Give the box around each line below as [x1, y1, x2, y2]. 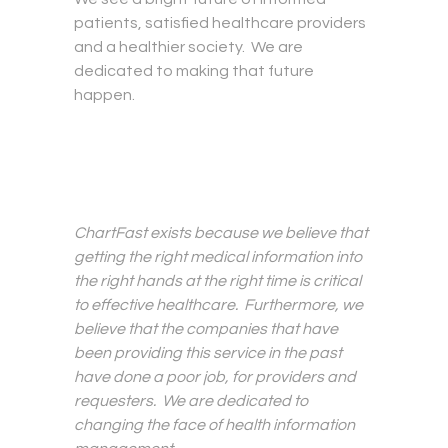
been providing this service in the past [74, 345, 342, 362]
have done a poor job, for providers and [74, 369, 356, 386]
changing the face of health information [74, 417, 355, 434]
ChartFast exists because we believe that [74, 225, 368, 242]
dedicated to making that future [74, 63, 314, 80]
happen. [74, 87, 135, 104]
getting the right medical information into [74, 249, 362, 266]
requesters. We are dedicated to [74, 393, 308, 410]
